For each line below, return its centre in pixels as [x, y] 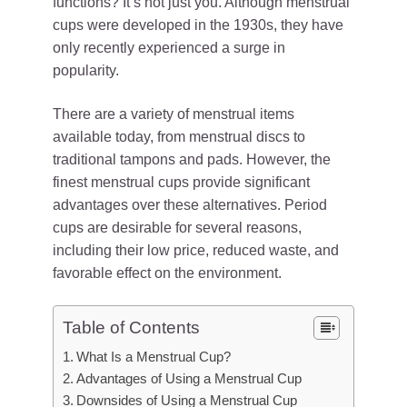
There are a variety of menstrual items [174, 114]
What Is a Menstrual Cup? [154, 357]
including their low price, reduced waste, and [196, 250]
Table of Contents [131, 328]
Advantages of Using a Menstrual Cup [189, 378]
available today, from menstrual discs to [179, 137]
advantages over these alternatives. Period [190, 205]
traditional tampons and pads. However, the [192, 159]
